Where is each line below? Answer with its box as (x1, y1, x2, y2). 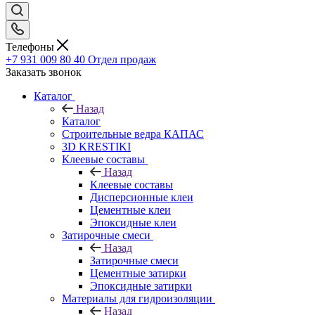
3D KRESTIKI (62, 140, 131, 153)
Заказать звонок (6, 65, 82, 78)
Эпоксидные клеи (90, 216, 176, 229)
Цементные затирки (90, 266, 186, 279)
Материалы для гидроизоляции (62, 292, 212, 304)
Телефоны (6, 40, 57, 53)
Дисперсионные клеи (90, 191, 193, 203)
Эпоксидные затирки (90, 279, 192, 292)
